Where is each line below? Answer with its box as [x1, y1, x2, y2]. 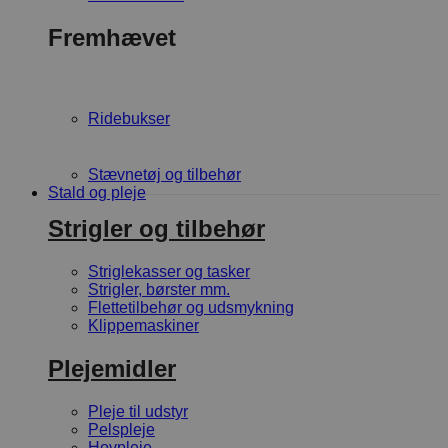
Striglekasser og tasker [88, 262, 250, 280]
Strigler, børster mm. [88, 280, 230, 298]
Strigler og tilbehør [48, 214, 265, 242]
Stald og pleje [48, 183, 146, 201]
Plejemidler [48, 354, 176, 382]
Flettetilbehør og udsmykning [88, 298, 294, 316]
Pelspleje [88, 420, 155, 438]
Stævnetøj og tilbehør [88, 165, 241, 183]
